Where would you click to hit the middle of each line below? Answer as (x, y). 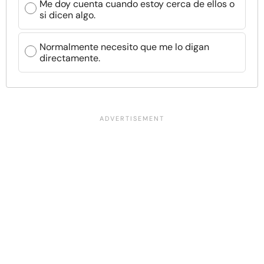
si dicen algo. (67, 15)
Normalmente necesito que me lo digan (124, 47)
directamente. (70, 58)
